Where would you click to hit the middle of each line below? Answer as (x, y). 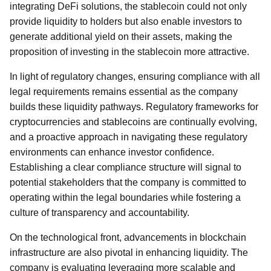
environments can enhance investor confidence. (112, 152)
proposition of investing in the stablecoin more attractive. (129, 52)
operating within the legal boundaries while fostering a (125, 198)
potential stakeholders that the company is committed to (128, 182)
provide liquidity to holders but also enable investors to (126, 21)
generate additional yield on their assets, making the (121, 37)
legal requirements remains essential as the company (124, 92)
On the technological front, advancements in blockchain (128, 237)
